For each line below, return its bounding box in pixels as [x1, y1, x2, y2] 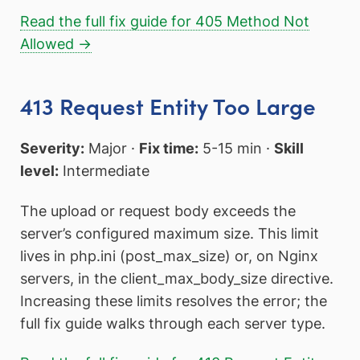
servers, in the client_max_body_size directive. [20, 269, 333, 287]
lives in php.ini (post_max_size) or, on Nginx [20, 247, 318, 264]
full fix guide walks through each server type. [20, 314, 325, 332]
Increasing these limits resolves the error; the [20, 292, 327, 309]
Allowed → [20, 35, 92, 52]
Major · [84, 139, 139, 157]
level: [20, 162, 59, 179]
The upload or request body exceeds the [20, 202, 296, 219]
